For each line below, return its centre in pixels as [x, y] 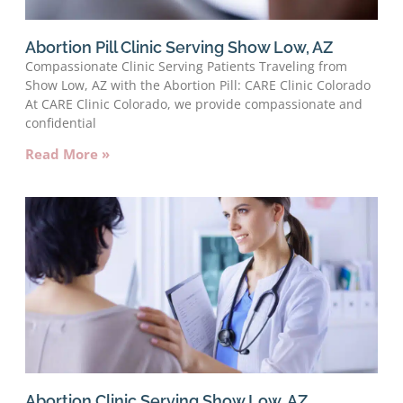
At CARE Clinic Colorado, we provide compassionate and [194, 103]
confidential [61, 122]
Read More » [67, 153]
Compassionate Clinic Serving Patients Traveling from [186, 66]
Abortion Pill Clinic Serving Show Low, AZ [179, 47]
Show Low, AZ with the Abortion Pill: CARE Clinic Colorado [198, 85]
